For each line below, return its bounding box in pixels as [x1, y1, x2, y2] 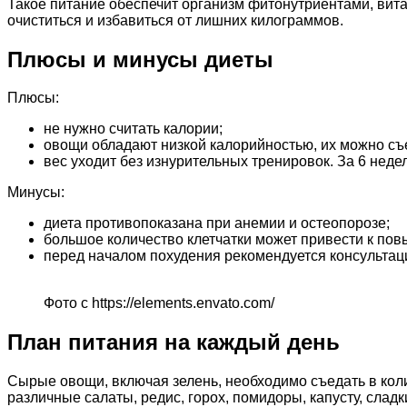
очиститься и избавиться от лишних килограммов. [7, 12, 343, 28]
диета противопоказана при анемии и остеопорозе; [44, 215, 390, 232]
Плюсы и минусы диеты [7, 46, 273, 72]
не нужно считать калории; [44, 121, 223, 137]
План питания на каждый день [7, 330, 340, 355]
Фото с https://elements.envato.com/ [44, 295, 274, 312]
